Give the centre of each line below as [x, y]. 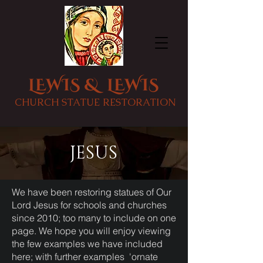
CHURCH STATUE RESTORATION [95, 102]
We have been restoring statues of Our [92, 192]
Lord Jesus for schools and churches [89, 205]
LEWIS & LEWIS [95, 85]
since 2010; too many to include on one [94, 218]
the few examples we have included [87, 244]
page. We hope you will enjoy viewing [91, 231]
